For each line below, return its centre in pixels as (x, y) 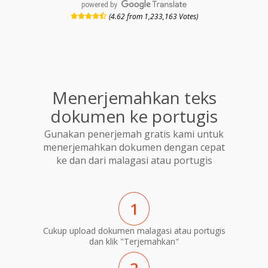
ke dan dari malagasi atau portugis (134, 161)
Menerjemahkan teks (134, 97)
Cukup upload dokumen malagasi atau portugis (134, 230)
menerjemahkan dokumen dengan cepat (134, 147)
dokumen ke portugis (134, 116)
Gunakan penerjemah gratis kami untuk (134, 134)
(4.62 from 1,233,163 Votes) (153, 16)
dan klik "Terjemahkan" (134, 241)
